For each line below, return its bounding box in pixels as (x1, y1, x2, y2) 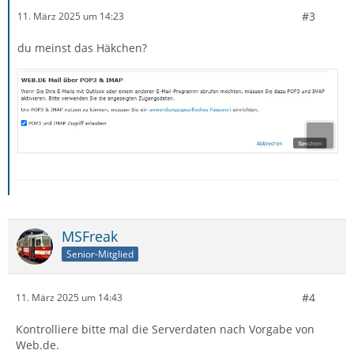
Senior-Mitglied (66, 247, 134, 262)
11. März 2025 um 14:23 (17, 9, 124, 24)
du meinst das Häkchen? (17, 40, 147, 55)
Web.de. (16, 337, 59, 352)
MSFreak (62, 226, 118, 246)
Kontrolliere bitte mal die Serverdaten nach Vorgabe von (16, 321, 314, 337)
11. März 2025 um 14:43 (16, 291, 122, 304)
